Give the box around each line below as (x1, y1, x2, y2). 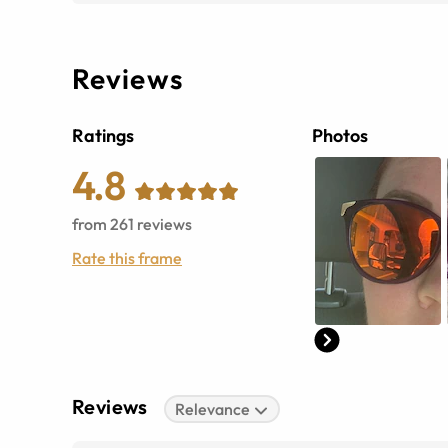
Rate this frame (72, 248, 182, 268)
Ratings (72, 124, 134, 147)
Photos (312, 124, 368, 147)
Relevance (175, 399, 251, 419)
